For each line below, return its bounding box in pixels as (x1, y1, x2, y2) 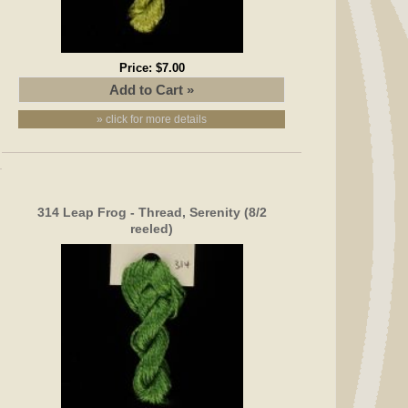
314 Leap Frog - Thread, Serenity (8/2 (36, 204, 267, 219)
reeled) (130, 220, 174, 236)
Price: (118, 60, 156, 75)
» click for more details (97, 112, 208, 126)
